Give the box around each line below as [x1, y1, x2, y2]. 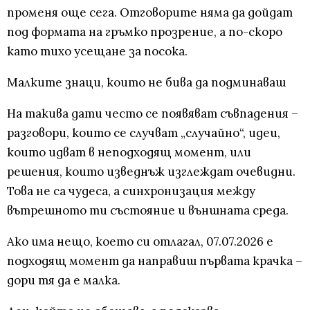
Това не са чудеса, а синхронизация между [7, 183, 255, 199]
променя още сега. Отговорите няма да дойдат [7, 5, 293, 21]
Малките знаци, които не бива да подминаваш [7, 75, 286, 91]
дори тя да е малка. [7, 273, 120, 289]
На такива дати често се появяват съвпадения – [7, 106, 298, 122]
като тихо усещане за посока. [7, 44, 188, 60]
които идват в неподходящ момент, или [7, 145, 251, 161]
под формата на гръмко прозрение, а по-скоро [7, 24, 282, 40]
